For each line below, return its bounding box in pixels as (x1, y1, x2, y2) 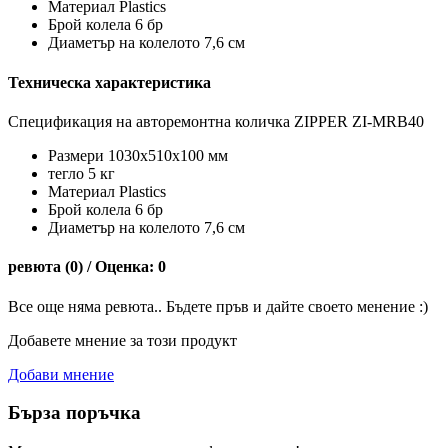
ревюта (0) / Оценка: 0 (8, 258, 166, 276)
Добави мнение (8, 365, 114, 383)
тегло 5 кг (48, 164, 115, 182)
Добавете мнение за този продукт (8, 331, 237, 349)
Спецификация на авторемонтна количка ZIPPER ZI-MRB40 (8, 112, 428, 130)
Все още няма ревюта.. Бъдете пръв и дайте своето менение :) (8, 297, 428, 315)
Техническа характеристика (8, 73, 211, 91)
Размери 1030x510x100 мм (48, 146, 228, 164)
